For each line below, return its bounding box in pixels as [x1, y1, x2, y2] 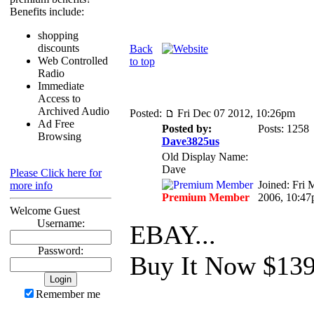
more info [10, 179, 53, 191]
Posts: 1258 [257, 123, 309, 135]
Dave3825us [161, 135, 219, 147]
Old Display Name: [161, 151, 248, 163]
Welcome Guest [10, 205, 80, 217]
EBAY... [129, 220, 216, 250]
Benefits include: [10, 6, 84, 18]
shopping [38, 29, 78, 41]
